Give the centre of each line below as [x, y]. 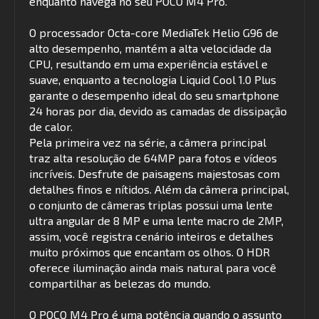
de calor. [51, 127]
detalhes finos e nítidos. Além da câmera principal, [159, 189]
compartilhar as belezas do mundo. [120, 283]
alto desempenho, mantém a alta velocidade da [150, 48]
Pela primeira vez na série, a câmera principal [148, 142]
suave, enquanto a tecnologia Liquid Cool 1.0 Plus [153, 80]
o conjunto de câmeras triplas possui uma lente [151, 205]
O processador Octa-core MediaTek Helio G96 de [154, 33]
